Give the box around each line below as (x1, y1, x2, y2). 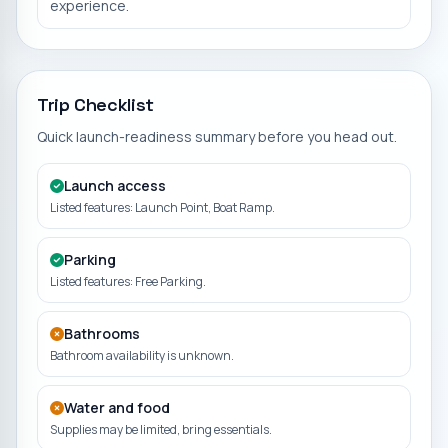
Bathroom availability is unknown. (50, 346, 234, 364)
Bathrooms (64, 323, 140, 343)
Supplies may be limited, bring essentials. (50, 420, 272, 438)
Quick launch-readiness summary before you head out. (37, 126, 397, 146)
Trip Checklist (37, 92, 154, 116)
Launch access (64, 175, 166, 195)
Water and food (64, 397, 170, 417)
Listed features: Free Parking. (50, 272, 206, 290)
